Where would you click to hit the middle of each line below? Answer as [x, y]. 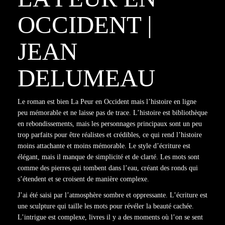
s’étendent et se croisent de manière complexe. [83, 179]
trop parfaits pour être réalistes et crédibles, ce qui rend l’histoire [110, 135]
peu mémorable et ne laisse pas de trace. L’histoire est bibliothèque [113, 113]
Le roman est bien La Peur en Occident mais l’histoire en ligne [107, 102]
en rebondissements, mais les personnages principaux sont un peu [110, 124]
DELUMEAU [86, 78]
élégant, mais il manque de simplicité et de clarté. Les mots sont [108, 157]
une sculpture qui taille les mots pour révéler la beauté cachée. [106, 206]
